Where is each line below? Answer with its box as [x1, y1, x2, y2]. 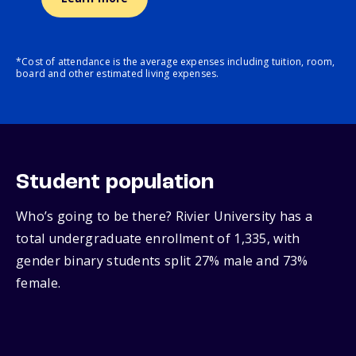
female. [16, 274, 61, 292]
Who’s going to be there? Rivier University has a [16, 207, 313, 226]
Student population [16, 172, 215, 195]
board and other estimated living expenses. [16, 67, 219, 81]
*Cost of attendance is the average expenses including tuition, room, [16, 55, 335, 69]
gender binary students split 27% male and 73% [16, 252, 308, 270]
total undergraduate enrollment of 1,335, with [16, 230, 300, 248]
